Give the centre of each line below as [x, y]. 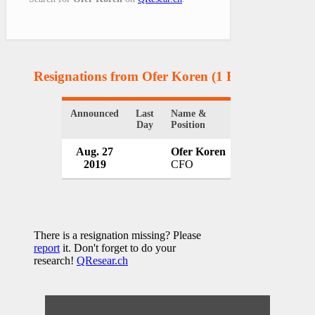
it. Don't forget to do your [118, 248]
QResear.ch [102, 261]
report [47, 248]
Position [188, 125]
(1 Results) [240, 76]
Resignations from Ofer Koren [121, 76]
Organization [271, 114]
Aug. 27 [95, 152]
